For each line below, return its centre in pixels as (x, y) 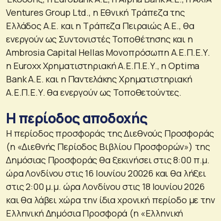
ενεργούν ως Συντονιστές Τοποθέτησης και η (99, 39)
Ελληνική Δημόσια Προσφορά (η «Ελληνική (95, 213)
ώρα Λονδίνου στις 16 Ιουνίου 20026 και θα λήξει (106, 173)
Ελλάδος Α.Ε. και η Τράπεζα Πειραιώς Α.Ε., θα (100, 25)
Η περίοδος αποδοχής (77, 118)
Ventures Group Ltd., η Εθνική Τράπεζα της (95, 12)
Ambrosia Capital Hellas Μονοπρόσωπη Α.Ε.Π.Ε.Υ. (108, 52)
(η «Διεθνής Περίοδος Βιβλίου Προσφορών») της (108, 146)
